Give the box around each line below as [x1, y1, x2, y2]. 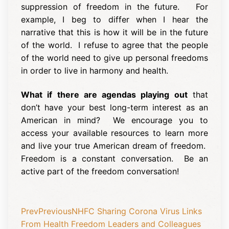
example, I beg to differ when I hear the [21, 14, 208, 25]
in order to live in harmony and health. [21, 65, 168, 76]
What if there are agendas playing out [21, 89, 188, 100]
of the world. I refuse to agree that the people [21, 39, 208, 50]
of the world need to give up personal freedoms [21, 52, 208, 63]
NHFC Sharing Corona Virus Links [72, 205, 202, 216]
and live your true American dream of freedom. [21, 141, 208, 151]
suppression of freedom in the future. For [21, 1, 208, 12]
